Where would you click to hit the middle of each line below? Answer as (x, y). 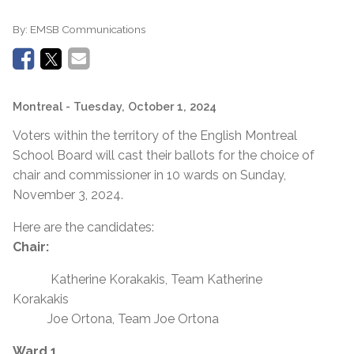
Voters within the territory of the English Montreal (155, 135)
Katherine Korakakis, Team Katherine (137, 279)
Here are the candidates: (83, 227)
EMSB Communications (88, 29)
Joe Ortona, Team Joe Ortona (116, 318)
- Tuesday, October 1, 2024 (141, 106)
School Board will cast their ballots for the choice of (164, 155)
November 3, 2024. (70, 194)
